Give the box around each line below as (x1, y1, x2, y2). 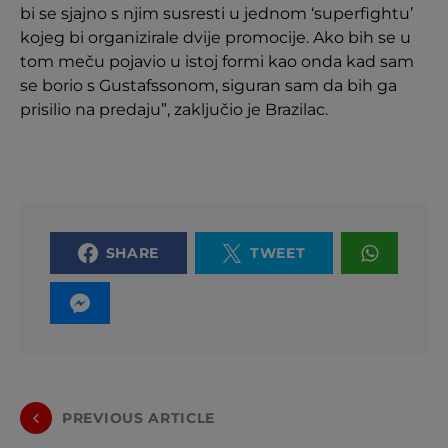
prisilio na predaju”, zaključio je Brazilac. (20, 100, 328, 120)
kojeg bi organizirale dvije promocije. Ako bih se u (20, 28, 411, 48)
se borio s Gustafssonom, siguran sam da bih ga (20, 76, 397, 96)
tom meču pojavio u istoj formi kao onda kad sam (20, 52, 414, 72)
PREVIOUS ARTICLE (62, 408, 216, 427)
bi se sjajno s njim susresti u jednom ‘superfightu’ (20, 4, 413, 24)
